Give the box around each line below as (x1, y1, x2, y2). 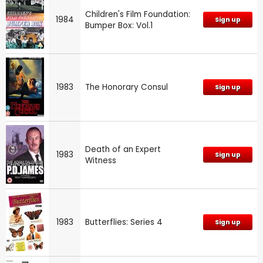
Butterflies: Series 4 (85, 216, 163, 228)
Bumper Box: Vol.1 (85, 19, 153, 31)
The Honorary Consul (85, 81, 168, 93)
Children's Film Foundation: (85, 8, 190, 20)
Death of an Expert (85, 143, 161, 155)
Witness (85, 154, 116, 166)
